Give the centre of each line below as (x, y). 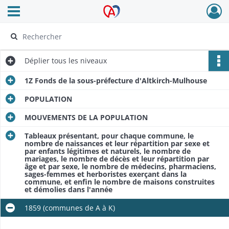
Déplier (37, 61)
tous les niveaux (78, 61)
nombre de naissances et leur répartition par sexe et (117, 143)
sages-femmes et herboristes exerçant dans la (106, 174)
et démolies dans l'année (68, 189)
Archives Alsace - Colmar (119, 14)
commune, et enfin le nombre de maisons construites (120, 182)
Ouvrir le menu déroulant (51, 9)
